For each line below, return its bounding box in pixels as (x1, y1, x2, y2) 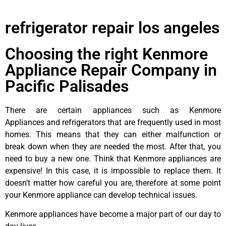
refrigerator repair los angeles (5, 18, 219, 37)
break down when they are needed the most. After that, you (5, 141, 221, 151)
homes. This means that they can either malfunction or (5, 129, 221, 139)
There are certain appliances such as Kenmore (5, 105, 221, 115)
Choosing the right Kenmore (5, 44, 208, 64)
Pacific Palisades (5, 76, 129, 96)
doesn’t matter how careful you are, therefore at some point (5, 178, 221, 188)
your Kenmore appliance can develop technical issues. (5, 190, 197, 200)
